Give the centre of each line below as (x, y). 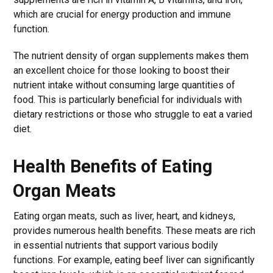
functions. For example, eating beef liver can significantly (134, 260)
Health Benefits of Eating (113, 166)
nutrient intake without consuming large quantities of (125, 85)
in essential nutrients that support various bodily (116, 245)
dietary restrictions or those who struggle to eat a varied (133, 114)
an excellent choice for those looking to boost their (122, 70)
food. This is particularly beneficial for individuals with (128, 99)
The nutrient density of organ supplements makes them (131, 55)
